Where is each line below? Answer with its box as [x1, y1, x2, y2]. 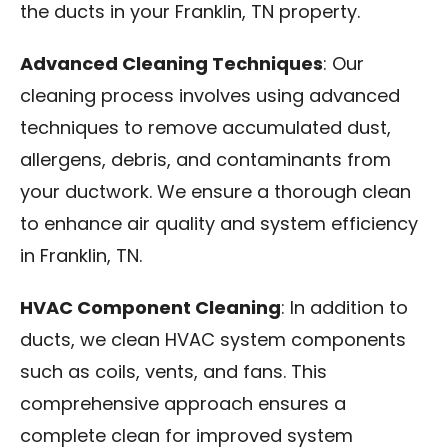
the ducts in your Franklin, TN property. [20, 4, 360, 23]
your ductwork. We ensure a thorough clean [20, 184, 411, 203]
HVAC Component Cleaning [20, 300, 281, 319]
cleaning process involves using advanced [20, 88, 400, 107]
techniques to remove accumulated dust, [20, 120, 391, 139]
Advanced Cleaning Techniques [20, 56, 323, 75]
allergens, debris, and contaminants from [20, 152, 391, 171]
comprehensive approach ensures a [20, 396, 346, 415]
